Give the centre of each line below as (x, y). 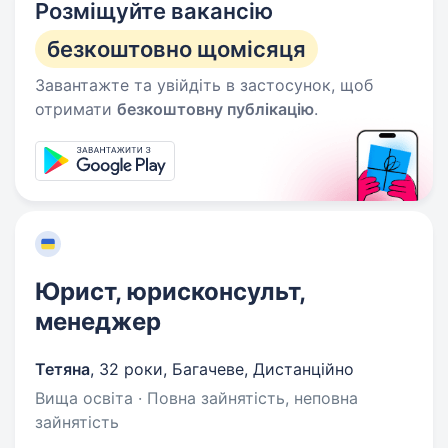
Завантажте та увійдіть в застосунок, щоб (204, 85)
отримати (76, 109)
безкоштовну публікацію (215, 109)
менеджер (98, 321)
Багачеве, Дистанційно (263, 369)
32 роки (131, 369)
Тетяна (62, 369)
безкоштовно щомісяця (176, 49)
